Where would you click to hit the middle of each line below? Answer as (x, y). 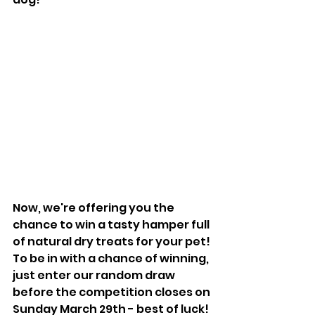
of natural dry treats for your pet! (112, 241)
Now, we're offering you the (95, 207)
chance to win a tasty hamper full (112, 224)
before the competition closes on (112, 292)
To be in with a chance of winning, (112, 258)
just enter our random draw (95, 275)
